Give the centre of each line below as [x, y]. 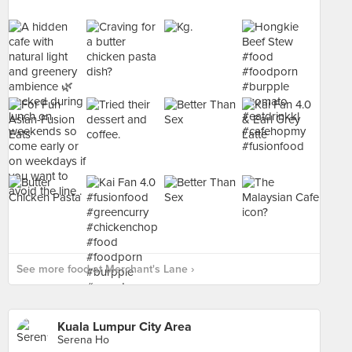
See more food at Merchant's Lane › [105, 269]
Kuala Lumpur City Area [125, 327]
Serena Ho [83, 340]
